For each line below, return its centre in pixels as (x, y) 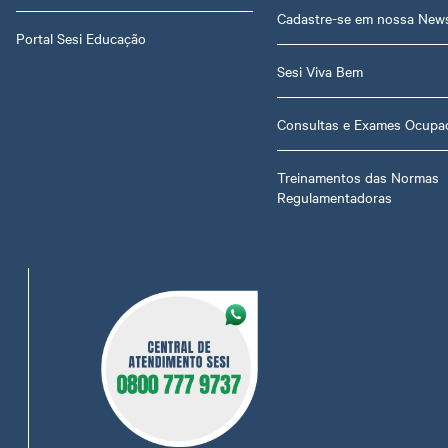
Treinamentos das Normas (358, 176)
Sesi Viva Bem (320, 70)
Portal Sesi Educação (81, 37)
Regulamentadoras (335, 196)
